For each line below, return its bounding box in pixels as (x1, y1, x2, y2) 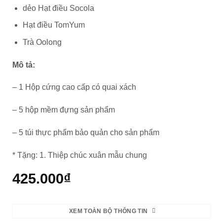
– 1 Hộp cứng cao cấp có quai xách (12, 83, 136, 92)
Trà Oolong (22, 37, 62, 46)
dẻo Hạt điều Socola (22, 3, 94, 12)
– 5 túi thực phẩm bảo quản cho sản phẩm (12, 128, 159, 137)
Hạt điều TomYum (22, 21, 85, 30)
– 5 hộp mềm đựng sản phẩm (12, 106, 115, 114)
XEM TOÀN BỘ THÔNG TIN (69, 207, 148, 215)
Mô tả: (12, 60, 35, 69)
